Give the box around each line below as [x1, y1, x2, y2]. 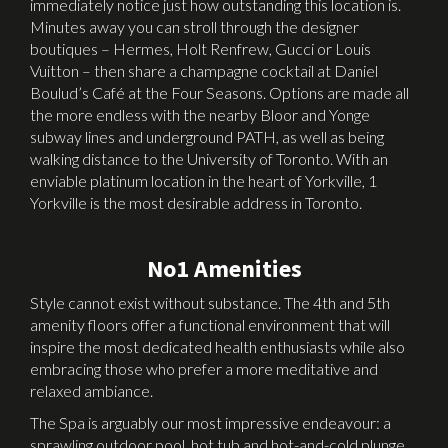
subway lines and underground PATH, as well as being [30, 127, 384, 146]
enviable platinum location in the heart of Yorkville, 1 [30, 171, 377, 190]
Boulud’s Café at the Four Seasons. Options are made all [30, 83, 409, 102]
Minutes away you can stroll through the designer [30, 17, 359, 36]
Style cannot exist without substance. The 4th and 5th [30, 293, 390, 312]
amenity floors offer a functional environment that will [30, 315, 390, 334]
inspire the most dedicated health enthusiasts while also [30, 337, 405, 356]
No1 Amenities [146, 253, 302, 284]
